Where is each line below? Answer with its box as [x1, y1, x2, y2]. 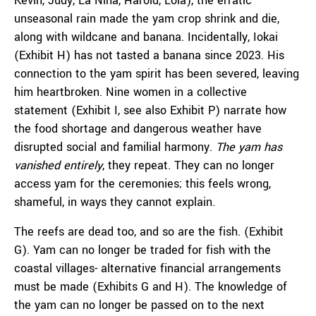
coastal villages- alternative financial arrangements [14, 260, 281, 276]
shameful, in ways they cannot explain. [14, 194, 219, 210]
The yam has [216, 139, 282, 155]
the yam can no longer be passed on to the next [14, 297, 265, 313]
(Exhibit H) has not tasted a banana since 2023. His [14, 47, 284, 63]
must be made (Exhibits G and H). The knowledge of [14, 279, 287, 295]
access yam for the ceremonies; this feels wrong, [14, 176, 271, 192]
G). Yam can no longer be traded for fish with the [14, 242, 271, 258]
